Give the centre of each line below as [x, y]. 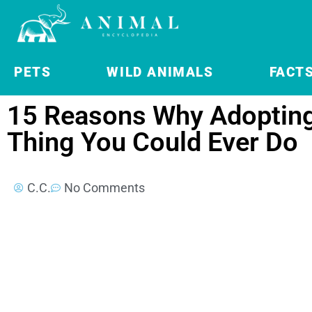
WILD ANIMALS [160, 72]
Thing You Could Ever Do [153, 142]
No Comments [104, 188]
